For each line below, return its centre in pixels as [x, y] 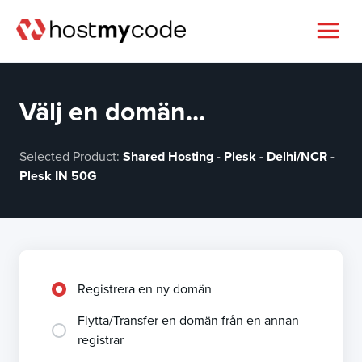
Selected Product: [71, 156]
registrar [101, 340]
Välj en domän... [112, 112]
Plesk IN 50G [58, 176]
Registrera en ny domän [145, 289]
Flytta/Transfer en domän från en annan [188, 320]
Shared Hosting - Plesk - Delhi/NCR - [229, 156]
